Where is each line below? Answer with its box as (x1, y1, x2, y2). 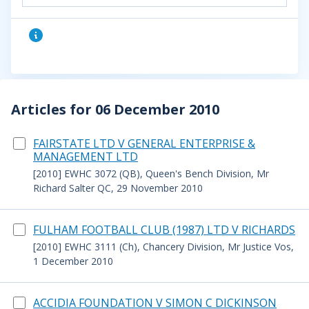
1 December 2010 (33, 255, 113, 268)
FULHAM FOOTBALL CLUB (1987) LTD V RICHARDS (33, 222, 295, 237)
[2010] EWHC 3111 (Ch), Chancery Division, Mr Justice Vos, (33, 240, 294, 253)
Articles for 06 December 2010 (11, 100, 219, 119)
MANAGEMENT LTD (33, 149, 138, 164)
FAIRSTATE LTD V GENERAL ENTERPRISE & (33, 136, 255, 151)
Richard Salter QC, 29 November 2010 (33, 181, 203, 195)
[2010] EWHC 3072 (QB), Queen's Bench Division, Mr (33, 167, 269, 180)
